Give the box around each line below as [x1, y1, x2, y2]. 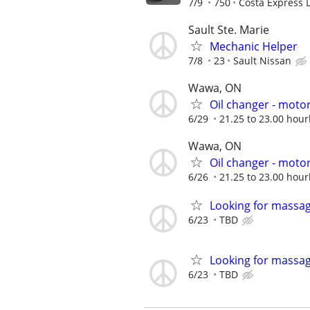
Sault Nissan [233, 53, 291, 67]
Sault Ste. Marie [188, 21, 269, 37]
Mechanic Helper [210, 38, 298, 54]
